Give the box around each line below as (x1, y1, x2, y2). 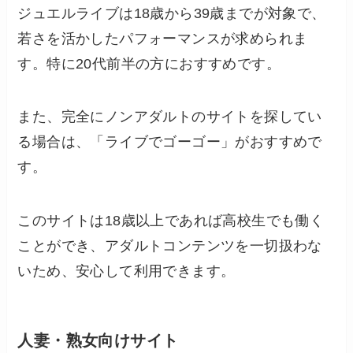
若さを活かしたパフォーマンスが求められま (17, 30, 308, 46)
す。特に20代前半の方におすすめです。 (17, 55, 281, 72)
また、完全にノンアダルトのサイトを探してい (17, 109, 322, 125)
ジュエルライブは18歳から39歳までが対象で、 (17, 5, 326, 21)
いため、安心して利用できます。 (17, 263, 236, 280)
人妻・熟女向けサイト (17, 332, 179, 350)
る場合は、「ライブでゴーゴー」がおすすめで (17, 134, 322, 150)
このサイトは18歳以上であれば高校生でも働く (17, 213, 325, 229)
